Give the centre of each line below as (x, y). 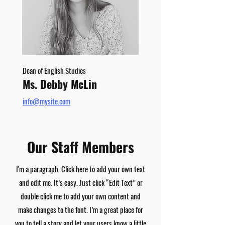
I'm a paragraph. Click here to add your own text (81, 169)
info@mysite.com (46, 101)
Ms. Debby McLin (60, 84)
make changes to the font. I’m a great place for (81, 209)
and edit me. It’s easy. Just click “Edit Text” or (81, 182)
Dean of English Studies (54, 70)
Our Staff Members (80, 147)
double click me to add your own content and (81, 196)
